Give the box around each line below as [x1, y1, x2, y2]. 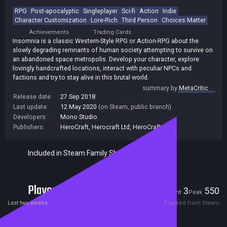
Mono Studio [60, 112, 97, 121]
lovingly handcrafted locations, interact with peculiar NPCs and [13, 64, 192, 72]
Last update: [13, 102, 48, 110]
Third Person [122, 16, 158, 24]
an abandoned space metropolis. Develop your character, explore [13, 55, 199, 63]
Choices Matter [162, 16, 206, 24]
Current [161, 188, 181, 196]
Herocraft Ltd [90, 123, 130, 131]
